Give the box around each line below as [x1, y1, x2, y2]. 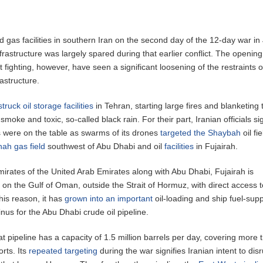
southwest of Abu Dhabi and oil [45, 141, 165, 151]
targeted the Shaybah [160, 127, 241, 137]
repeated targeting [29, 245, 98, 255]
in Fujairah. [194, 141, 238, 151]
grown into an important [65, 193, 153, 203]
